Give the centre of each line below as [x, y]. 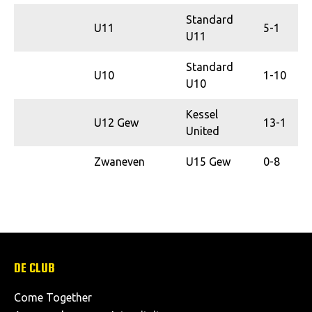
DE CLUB [34, 267]
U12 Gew [116, 122]
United [203, 131]
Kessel [202, 114]
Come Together [53, 297]
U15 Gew [208, 161]
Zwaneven [119, 161]
